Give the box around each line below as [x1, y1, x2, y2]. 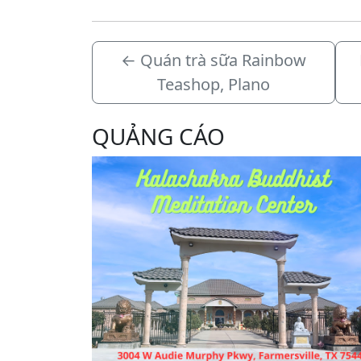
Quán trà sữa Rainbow [140, 49, 307, 72]
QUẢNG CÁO [92, 121, 225, 152]
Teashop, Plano [157, 73, 271, 96]
